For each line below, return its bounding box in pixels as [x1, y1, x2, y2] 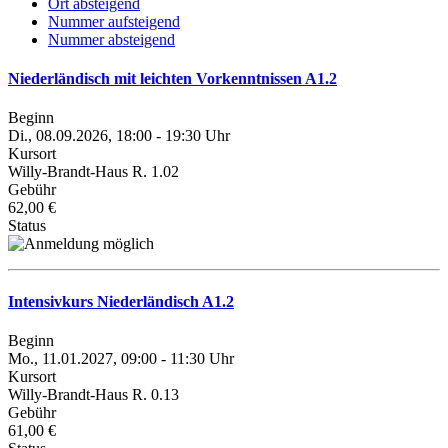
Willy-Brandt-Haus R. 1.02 [8, 163, 179, 181]
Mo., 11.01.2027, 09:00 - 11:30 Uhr [8, 349, 234, 367]
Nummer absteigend [48, 30, 175, 48]
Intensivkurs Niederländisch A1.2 [8, 292, 234, 310]
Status [8, 217, 46, 235]
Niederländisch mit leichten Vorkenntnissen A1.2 [8, 70, 337, 88]
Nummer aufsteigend [48, 12, 180, 30]
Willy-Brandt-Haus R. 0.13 [8, 385, 179, 403]
